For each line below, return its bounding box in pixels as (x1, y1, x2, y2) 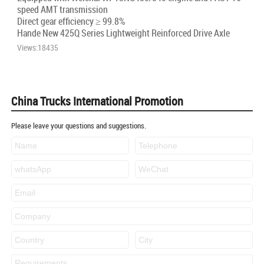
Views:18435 (17, 42, 58, 54)
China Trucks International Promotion (11, 93, 183, 110)
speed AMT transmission (17, 3, 108, 16)
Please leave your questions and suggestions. (11, 120, 146, 131)
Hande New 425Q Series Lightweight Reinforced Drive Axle (17, 27, 230, 40)
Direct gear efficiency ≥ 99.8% (17, 15, 126, 28)
